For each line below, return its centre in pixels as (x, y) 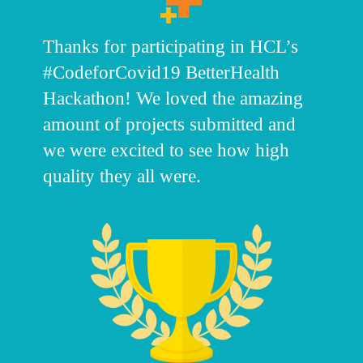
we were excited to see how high (166, 150)
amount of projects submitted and (169, 124)
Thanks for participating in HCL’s (171, 47)
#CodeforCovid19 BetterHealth (161, 73)
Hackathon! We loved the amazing (173, 98)
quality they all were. (122, 176)
